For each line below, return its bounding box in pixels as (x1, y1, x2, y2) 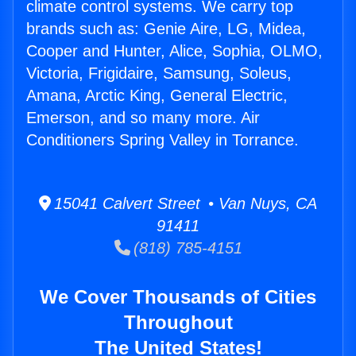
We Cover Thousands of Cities (40, 286, 316, 308)
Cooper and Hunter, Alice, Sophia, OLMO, (26, 42, 323, 60)
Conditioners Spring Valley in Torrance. (26, 131, 299, 149)
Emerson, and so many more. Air (26, 109, 260, 127)
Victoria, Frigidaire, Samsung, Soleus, (26, 64, 292, 83)
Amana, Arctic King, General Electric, (26, 87, 288, 105)
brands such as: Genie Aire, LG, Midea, (26, 20, 306, 38)
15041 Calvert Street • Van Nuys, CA (51, 195, 317, 213)
